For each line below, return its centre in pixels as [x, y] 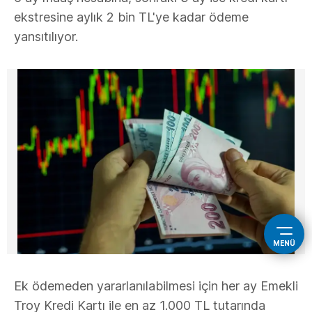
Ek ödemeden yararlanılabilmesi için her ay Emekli [156, 286]
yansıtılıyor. [46, 37]
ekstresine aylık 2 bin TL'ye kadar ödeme [131, 17]
